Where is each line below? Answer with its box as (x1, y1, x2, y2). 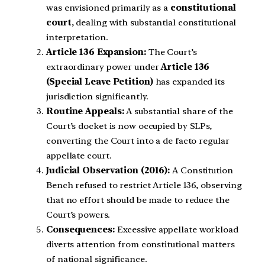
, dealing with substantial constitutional (71, 17, 237, 28)
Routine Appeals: (46, 105, 124, 117)
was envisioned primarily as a (46, 2, 170, 13)
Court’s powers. (46, 209, 110, 220)
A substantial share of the (124, 105, 233, 117)
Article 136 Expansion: (46, 46, 146, 57)
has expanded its (153, 76, 225, 87)
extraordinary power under (46, 61, 161, 72)
